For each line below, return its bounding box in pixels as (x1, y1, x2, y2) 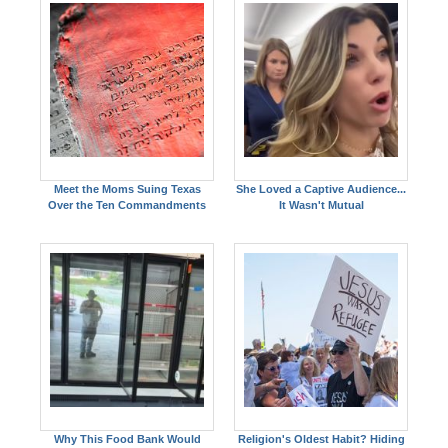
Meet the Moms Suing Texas (53, 182, 201, 195)
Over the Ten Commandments (48, 198, 206, 211)
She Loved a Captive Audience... (236, 182, 406, 195)
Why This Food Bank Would (53, 432, 201, 445)
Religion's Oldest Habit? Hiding (237, 432, 405, 445)
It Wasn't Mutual (278, 198, 364, 211)
